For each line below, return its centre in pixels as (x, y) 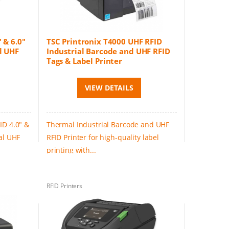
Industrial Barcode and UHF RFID (108, 51)
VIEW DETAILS (109, 88)
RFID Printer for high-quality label (102, 138)
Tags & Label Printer (84, 61)
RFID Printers (64, 186)
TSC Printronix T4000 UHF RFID (104, 42)
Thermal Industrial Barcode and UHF (108, 125)
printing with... (71, 150)
